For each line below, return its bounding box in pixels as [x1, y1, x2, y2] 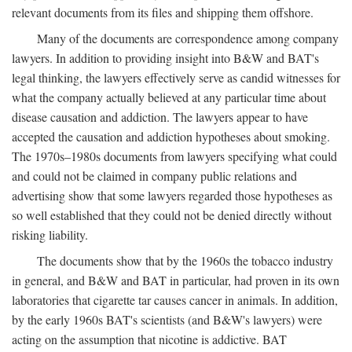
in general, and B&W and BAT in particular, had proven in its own [12, 272, 339, 288]
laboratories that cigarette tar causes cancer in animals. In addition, [12, 291, 338, 308]
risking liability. [12, 226, 88, 243]
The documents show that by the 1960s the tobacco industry [37, 252, 333, 269]
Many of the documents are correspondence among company [37, 30, 339, 46]
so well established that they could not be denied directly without [12, 207, 332, 223]
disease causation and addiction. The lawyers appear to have [12, 108, 308, 125]
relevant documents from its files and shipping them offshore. [12, 4, 313, 20]
